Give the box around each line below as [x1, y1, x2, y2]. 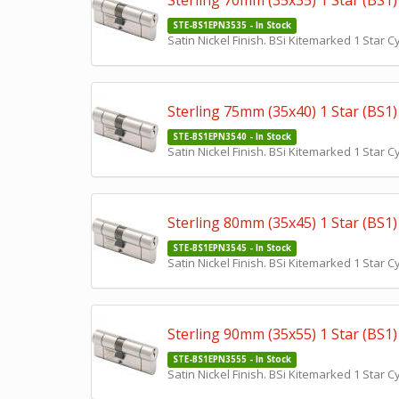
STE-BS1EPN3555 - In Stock [172, 354, 291, 365]
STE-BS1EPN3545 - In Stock [172, 242, 291, 254]
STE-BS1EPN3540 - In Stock [172, 131, 291, 142]
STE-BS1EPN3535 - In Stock [172, 20, 291, 31]
